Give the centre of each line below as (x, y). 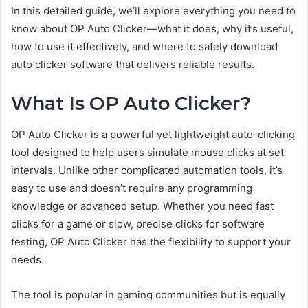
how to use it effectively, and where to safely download (144, 47)
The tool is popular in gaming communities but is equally (148, 294)
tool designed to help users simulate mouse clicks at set (147, 152)
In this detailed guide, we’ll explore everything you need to (153, 11)
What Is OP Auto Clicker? (131, 104)
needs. (27, 259)
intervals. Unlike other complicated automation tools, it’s (147, 170)
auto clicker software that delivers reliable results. (133, 65)
